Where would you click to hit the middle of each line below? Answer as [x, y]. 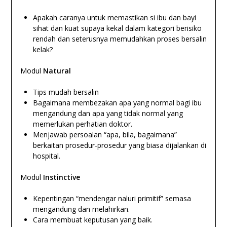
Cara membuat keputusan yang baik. [92, 219]
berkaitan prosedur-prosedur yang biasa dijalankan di [119, 145]
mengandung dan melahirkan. [81, 209]
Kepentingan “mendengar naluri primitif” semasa [112, 198]
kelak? [43, 49]
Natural [57, 70]
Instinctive [61, 177]
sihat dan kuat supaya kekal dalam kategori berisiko [117, 28]
